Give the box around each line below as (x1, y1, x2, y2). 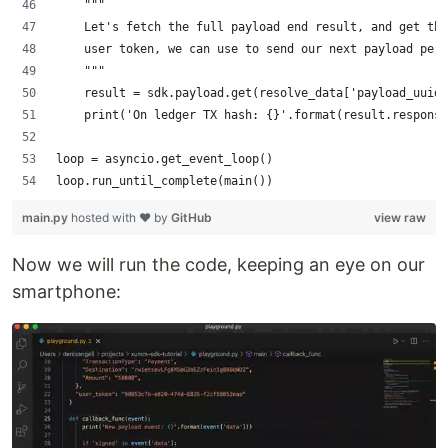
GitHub (171, 210, 212, 226)
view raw (374, 210, 426, 226)
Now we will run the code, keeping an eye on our (12, 254, 425, 276)
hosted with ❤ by (71, 210, 171, 226)
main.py (22, 210, 71, 226)
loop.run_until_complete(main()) (56, 174, 273, 189)
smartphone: (12, 281, 121, 303)
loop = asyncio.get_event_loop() (56, 152, 273, 167)
